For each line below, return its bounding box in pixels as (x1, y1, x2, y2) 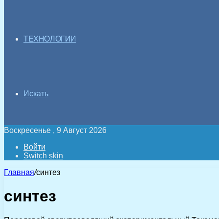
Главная (4, 168, 34, 176)
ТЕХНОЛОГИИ (23, 35, 76, 43)
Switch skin (23, 152, 63, 160)
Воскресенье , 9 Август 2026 (4, 126, 107, 134)
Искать (23, 89, 48, 98)
